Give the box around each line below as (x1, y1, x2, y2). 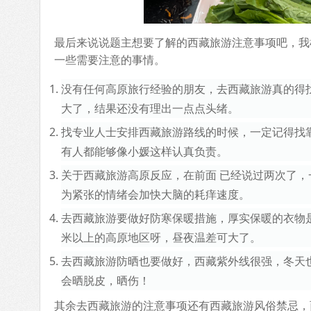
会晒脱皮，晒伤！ (61, 273, 150, 288)
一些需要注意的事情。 (54, 52, 165, 67)
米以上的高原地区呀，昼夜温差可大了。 (61, 230, 261, 245)
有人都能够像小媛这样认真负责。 (61, 144, 228, 159)
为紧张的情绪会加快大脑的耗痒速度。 (61, 187, 250, 202)
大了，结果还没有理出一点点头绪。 (61, 101, 239, 116)
